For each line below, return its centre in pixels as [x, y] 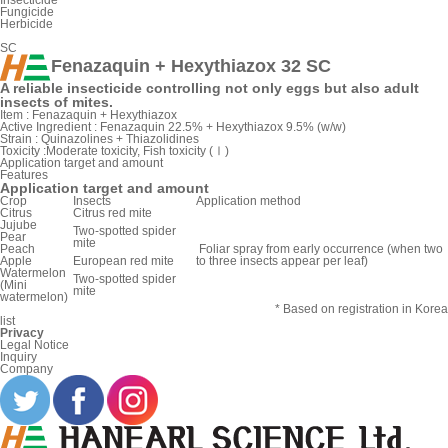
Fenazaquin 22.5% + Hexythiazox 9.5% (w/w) [223, 127]
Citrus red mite [112, 213]
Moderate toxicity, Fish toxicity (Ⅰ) [137, 151]
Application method [248, 201]
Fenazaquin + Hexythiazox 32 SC [191, 66]
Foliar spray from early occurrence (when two [319, 249]
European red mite [123, 261]
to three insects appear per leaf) [283, 261]
